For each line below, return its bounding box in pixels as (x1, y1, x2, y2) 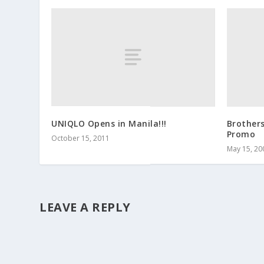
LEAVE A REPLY (39, 199, 131, 215)
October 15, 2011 (51, 133, 110, 143)
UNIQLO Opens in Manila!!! (51, 117, 167, 129)
